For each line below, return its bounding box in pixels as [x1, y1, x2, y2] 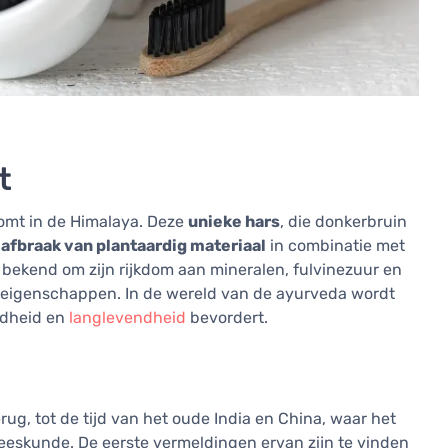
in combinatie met [266, 236, 405, 256]
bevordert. [186, 308, 268, 328]
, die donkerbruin [280, 212, 407, 232]
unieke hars [188, 212, 280, 232]
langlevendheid [69, 308, 186, 328]
